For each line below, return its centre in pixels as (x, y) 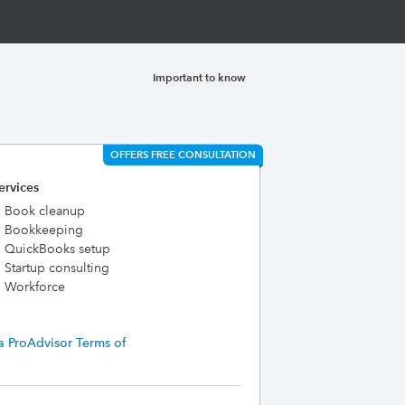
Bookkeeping (43, 230)
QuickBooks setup (57, 249)
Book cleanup (44, 211)
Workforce (34, 287)
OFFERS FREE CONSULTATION (183, 155)
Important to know (199, 77)
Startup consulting (57, 268)
